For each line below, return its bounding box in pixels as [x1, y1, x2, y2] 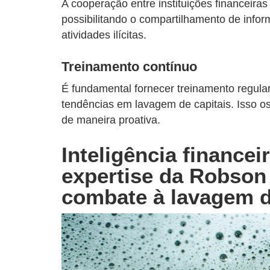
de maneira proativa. [61, 113, 160, 126]
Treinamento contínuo [61, 58, 197, 74]
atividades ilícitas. [61, 28, 146, 41]
